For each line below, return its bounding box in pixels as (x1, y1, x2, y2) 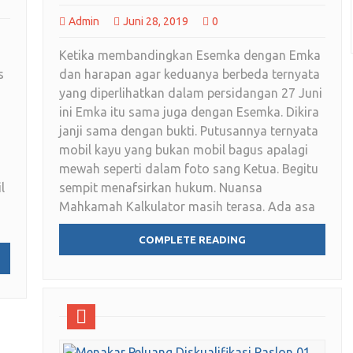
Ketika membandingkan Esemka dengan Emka (59, 48, 321, 63)
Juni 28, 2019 (123, 15, 188, 28)
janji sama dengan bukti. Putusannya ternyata (59, 124, 318, 139)
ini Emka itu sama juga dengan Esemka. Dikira (59, 105, 319, 120)
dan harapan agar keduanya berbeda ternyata (59, 67, 320, 82)
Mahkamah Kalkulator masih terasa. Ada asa (59, 199, 315, 214)
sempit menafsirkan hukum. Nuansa (59, 180, 262, 195)
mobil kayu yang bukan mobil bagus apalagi (59, 143, 308, 158)
